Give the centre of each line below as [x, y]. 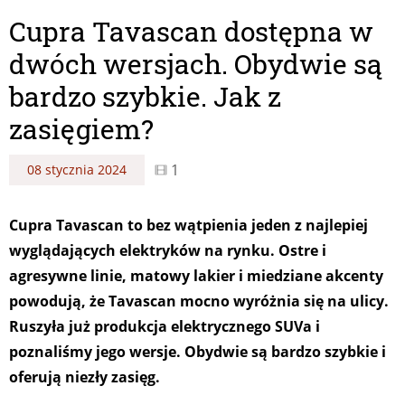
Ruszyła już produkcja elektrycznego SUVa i [165, 326]
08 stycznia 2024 [77, 169]
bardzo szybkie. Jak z [145, 96]
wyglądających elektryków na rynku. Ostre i [168, 250]
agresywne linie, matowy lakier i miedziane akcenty [196, 275]
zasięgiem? [81, 128]
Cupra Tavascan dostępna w [191, 31]
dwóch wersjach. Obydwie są [196, 63]
